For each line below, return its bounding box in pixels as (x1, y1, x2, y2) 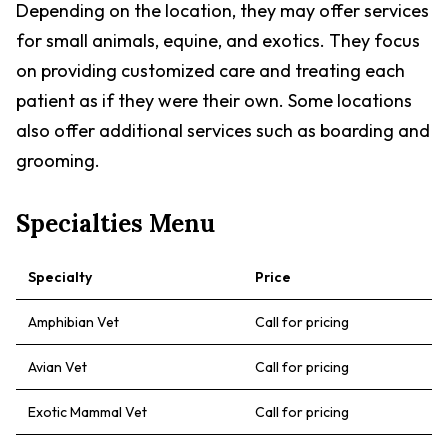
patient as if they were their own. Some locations (16, 89, 412, 112)
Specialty (28, 268, 92, 286)
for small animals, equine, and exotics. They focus (16, 29, 420, 52)
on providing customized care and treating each (16, 59, 405, 82)
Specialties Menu (16, 208, 215, 239)
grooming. (16, 149, 100, 172)
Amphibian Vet (28, 313, 119, 331)
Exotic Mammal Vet (28, 403, 147, 421)
